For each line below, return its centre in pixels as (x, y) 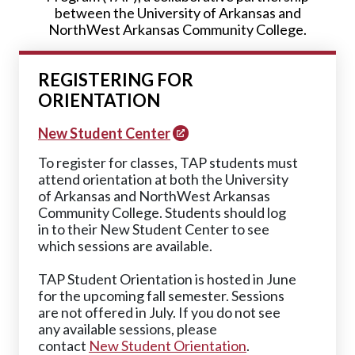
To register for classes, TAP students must (168, 162)
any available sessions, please (128, 329)
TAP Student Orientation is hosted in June (167, 279)
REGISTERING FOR (116, 80)
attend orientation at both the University (163, 179)
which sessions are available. (125, 246)
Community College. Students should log (162, 212)
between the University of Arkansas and (177, 13)
